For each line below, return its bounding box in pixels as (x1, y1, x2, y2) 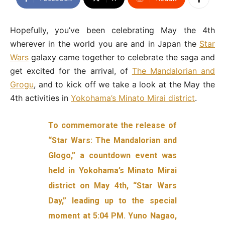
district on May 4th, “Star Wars (48, 181, 177, 191)
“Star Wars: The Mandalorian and (48, 136, 177, 146)
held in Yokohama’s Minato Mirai (48, 166, 177, 176)
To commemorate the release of (48, 121, 177, 131)
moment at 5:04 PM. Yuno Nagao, (48, 211, 177, 221)
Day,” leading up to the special (48, 196, 177, 206)
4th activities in (10, 93, 71, 103)
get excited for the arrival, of (10, 66, 132, 76)
